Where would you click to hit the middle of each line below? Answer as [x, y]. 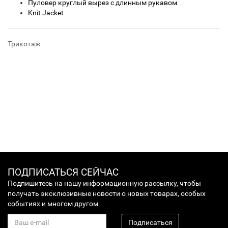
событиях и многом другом [53, 204]
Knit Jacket [46, 13]
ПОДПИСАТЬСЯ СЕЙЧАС [63, 172]
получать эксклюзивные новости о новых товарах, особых [107, 193]
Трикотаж [24, 44]
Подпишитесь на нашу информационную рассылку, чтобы [104, 183]
